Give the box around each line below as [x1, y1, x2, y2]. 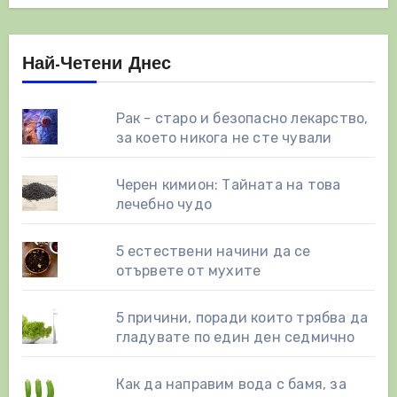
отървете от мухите [115, 262, 261, 280]
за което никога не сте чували [115, 129, 332, 147]
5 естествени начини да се [115, 243, 311, 261]
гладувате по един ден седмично [115, 329, 355, 346]
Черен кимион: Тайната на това [115, 176, 341, 194]
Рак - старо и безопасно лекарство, [115, 110, 369, 128]
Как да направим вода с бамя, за [115, 376, 346, 393]
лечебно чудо [115, 196, 213, 214]
